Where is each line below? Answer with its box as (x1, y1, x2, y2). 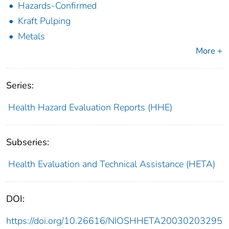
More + (196, 45, 222, 57)
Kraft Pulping (18, 15, 71, 28)
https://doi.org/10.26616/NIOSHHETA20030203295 (6, 215, 222, 227)
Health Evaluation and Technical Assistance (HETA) (8, 158, 215, 171)
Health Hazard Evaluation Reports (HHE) (8, 101, 172, 114)
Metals (18, 30, 45, 43)
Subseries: (6, 136, 49, 149)
